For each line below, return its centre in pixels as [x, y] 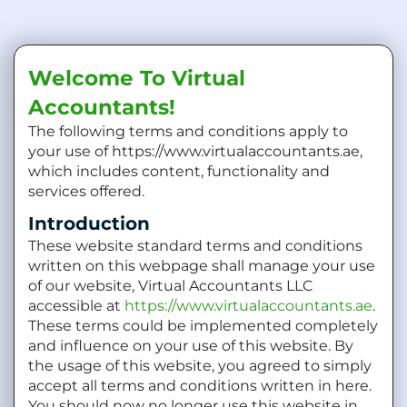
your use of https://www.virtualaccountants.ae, [195, 151]
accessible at [76, 306]
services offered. [86, 191]
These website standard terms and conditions [195, 246]
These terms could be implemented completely [203, 326]
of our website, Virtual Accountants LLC [170, 286]
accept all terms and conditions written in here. [200, 386]
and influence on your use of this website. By [191, 346]
